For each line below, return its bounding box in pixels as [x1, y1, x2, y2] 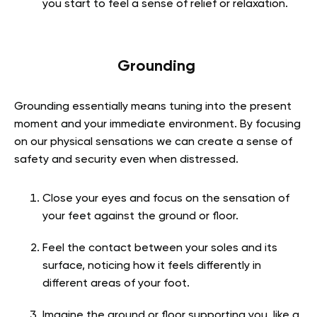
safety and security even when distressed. [14, 154, 238, 166]
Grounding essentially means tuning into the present [14, 100, 292, 113]
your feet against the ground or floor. [42, 210, 238, 222]
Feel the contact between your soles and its [42, 242, 277, 254]
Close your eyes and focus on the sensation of [42, 192, 289, 204]
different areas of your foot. [42, 277, 190, 289]
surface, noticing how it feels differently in [42, 260, 261, 272]
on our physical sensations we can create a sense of [14, 136, 292, 148]
